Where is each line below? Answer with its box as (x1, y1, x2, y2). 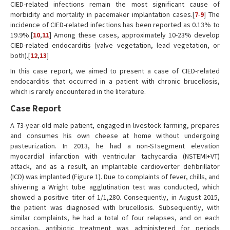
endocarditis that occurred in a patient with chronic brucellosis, (10, 76, 220, 86)
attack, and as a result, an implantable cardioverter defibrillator (10, 162, 220, 171)
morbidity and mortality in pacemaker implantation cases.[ (10, 10, 195, 19)
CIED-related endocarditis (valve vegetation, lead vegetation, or (10, 41, 220, 50)
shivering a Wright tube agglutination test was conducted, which (10, 182, 220, 191)
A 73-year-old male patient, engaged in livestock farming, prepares (10, 121, 220, 130)
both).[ (10, 51, 30, 60)
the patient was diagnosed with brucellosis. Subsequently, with (10, 203, 220, 212)
